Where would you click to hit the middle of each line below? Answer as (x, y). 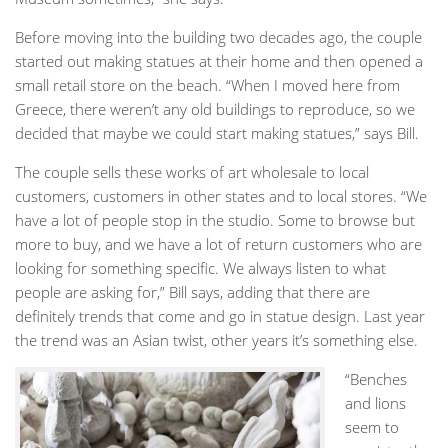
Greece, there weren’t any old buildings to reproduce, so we (215, 108)
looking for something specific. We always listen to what (200, 267)
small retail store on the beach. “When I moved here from (207, 84)
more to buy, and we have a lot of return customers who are (218, 243)
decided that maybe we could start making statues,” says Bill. (217, 132)
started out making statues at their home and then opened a (219, 60)
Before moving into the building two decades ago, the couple (218, 36)
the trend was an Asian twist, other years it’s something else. (216, 339)
